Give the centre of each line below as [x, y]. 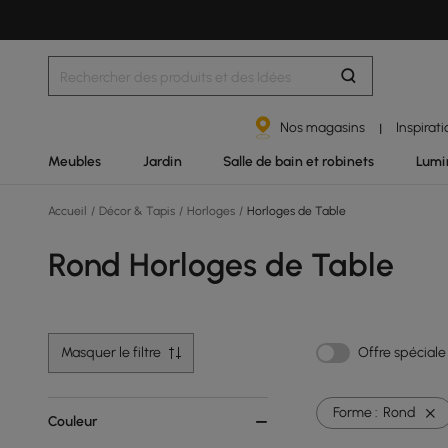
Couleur [72, 421]
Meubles [74, 161]
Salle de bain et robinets [298, 161]
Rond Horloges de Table [221, 265]
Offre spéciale [402, 352]
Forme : [355, 412]
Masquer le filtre [111, 352]
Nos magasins [323, 127]
